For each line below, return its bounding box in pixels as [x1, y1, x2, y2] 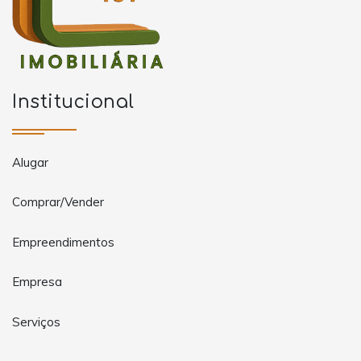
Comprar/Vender [12, 194, 104, 210]
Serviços [12, 313, 60, 330]
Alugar [12, 154, 48, 170]
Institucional [12, 92, 135, 113]
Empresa [12, 274, 62, 290]
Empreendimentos [12, 234, 114, 250]
